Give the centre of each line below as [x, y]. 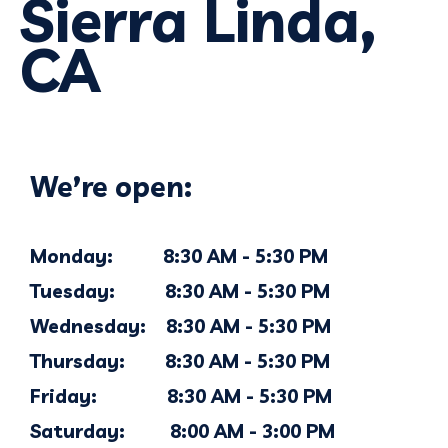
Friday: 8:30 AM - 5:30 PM [181, 396]
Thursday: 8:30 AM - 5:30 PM [180, 361]
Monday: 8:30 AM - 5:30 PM [179, 256]
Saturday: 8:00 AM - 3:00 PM [182, 431]
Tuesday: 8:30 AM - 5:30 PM [180, 291]
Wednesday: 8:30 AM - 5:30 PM [180, 326]
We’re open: [111, 186]
